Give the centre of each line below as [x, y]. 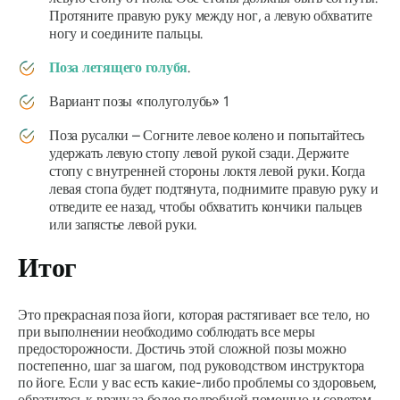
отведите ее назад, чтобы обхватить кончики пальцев [206, 207]
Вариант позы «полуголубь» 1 [139, 102]
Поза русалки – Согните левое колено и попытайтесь [207, 136]
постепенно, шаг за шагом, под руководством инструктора [192, 366]
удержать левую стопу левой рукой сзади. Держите [199, 154]
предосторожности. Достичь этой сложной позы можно [183, 349]
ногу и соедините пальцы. [126, 34]
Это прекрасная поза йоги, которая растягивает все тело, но [194, 315]
